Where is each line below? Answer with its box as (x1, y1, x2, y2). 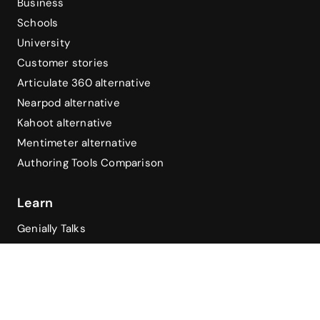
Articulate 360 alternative (17, 75, 151, 90)
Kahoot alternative (17, 115, 113, 130)
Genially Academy (17, 241, 109, 256)
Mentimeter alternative (17, 135, 138, 150)
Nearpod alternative (17, 95, 120, 110)
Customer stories (17, 55, 109, 70)
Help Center (17, 281, 80, 296)
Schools (17, 15, 59, 30)
